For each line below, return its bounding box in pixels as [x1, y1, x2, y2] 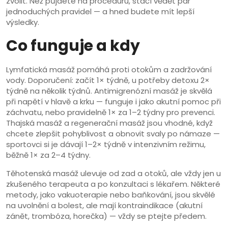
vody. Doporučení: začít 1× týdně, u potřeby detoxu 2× [6, 75, 210, 85]
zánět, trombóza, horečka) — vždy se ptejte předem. [6, 211, 207, 221]
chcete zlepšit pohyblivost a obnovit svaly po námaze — [6, 128, 220, 139]
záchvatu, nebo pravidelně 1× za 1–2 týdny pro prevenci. [6, 107, 215, 118]
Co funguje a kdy [6, 35, 140, 56]
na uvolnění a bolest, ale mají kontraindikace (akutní [6, 200, 203, 211]
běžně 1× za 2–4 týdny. [6, 150, 91, 160]
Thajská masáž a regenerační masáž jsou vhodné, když [6, 118, 213, 128]
